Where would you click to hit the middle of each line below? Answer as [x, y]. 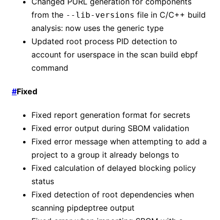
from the [49, 14]
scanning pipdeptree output [83, 208]
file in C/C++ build [170, 14]
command [50, 68]
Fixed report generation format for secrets [111, 115]
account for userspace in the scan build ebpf [115, 54]
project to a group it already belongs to [105, 155]
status [43, 181]
